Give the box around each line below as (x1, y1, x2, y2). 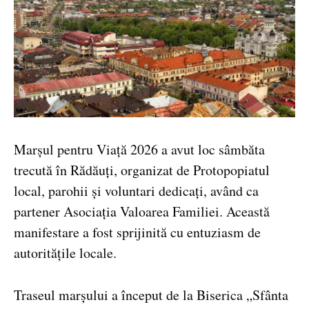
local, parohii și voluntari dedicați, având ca (14, 181, 259, 200)
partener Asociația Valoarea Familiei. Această (14, 202, 270, 221)
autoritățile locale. (14, 243, 117, 262)
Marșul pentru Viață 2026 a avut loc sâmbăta (14, 140, 265, 159)
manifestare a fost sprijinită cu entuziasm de (14, 223, 261, 241)
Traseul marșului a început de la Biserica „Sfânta (14, 285, 288, 304)
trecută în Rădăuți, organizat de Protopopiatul (14, 161, 270, 179)
